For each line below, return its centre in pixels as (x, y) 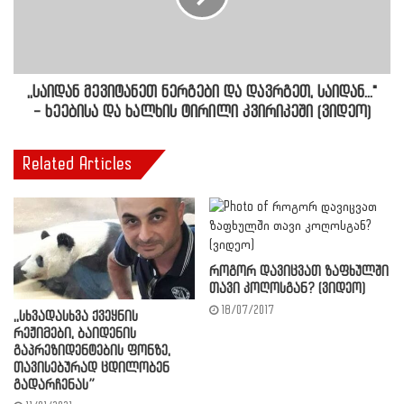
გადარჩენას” (54, 386)
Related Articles (77, 164)
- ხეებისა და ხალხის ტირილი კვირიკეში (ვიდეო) (202, 113)
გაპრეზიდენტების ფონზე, (92, 352)
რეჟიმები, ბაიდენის (75, 335)
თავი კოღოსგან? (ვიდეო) (287, 289)
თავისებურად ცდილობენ (92, 369)
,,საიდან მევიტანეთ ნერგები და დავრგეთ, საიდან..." (202, 93)
